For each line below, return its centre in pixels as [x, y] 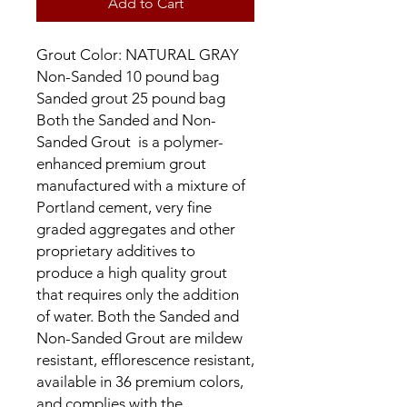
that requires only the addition [138, 294]
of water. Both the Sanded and [138, 316]
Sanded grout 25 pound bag [131, 98]
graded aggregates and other [136, 229]
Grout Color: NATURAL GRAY [139, 55]
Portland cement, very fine [124, 207]
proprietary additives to [116, 251]
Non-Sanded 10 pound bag [129, 76]
